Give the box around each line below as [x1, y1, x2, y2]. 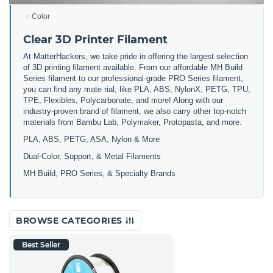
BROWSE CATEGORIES [16, 214, 125, 226]
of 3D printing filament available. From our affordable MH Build [23, 62, 243, 72]
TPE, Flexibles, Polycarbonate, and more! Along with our [23, 95, 223, 105]
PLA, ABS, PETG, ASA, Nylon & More [23, 134, 160, 144]
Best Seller [22, 239, 60, 249]
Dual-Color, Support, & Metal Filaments [23, 151, 161, 161]
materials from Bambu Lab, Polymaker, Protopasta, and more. [23, 117, 242, 127]
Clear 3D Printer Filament [23, 32, 168, 46]
